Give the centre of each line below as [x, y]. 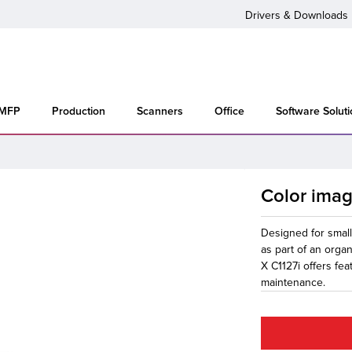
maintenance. [293, 282]
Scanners [160, 112]
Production [79, 112]
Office [229, 112]
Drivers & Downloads [297, 15]
